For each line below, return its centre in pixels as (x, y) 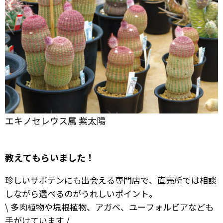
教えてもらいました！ (50, 157)
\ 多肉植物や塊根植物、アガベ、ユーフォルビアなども (109, 207)
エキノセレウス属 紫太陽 (55, 120)
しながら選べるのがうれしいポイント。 (81, 193)
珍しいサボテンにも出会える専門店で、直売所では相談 (111, 180)
